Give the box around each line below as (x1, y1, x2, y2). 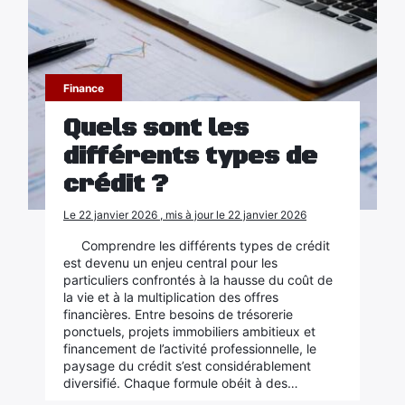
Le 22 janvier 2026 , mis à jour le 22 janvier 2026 (62, 208, 306, 221)
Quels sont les (62, 113, 249, 144)
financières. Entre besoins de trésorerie (62, 306, 293, 322)
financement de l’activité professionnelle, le (62, 341, 316, 356)
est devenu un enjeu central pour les (62, 255, 278, 270)
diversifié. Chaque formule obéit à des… (62, 375, 298, 391)
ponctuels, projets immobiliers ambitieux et (62, 324, 316, 339)
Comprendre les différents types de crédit (80, 238, 330, 253)
